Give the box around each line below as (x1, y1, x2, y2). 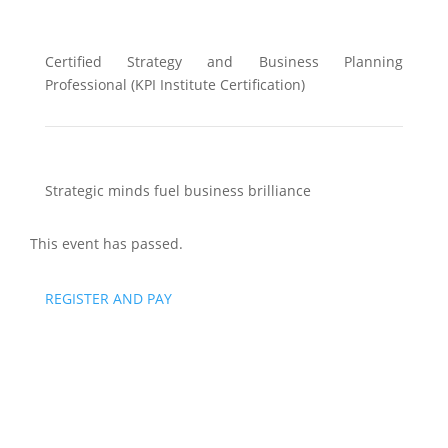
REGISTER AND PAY (44, 289, 172, 309)
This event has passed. (29, 234, 183, 254)
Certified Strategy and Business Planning (44, 52, 404, 72)
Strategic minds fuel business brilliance (44, 181, 311, 201)
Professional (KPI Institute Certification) (44, 75, 305, 95)
